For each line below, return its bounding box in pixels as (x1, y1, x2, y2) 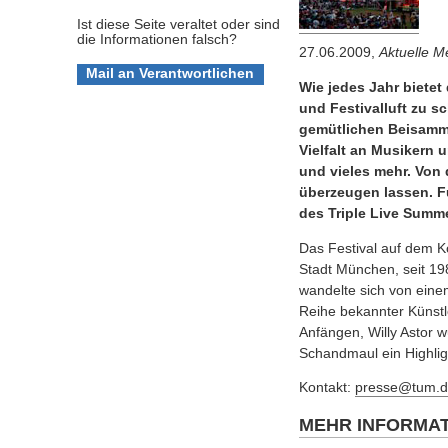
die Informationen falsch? (76, 31, 237, 47)
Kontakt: (298, 380, 355, 396)
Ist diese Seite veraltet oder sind (76, 16, 280, 32)
